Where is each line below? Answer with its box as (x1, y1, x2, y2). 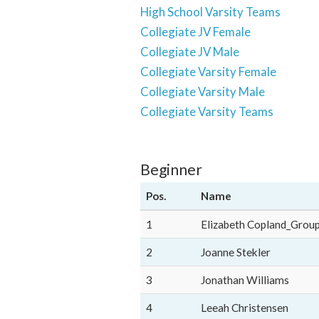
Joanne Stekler (201, 246, 271, 258)
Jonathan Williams (201, 273, 289, 286)
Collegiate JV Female (140, 24, 251, 39)
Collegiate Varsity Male (140, 84, 265, 99)
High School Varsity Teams (140, 4, 281, 19)
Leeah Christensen (201, 301, 288, 314)
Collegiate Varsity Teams (140, 104, 273, 119)
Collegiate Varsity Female (140, 64, 276, 79)
